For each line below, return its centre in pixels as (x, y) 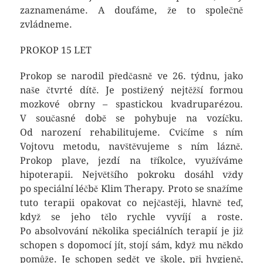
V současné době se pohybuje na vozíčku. (131, 118)
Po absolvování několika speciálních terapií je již (131, 231)
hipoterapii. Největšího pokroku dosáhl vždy (131, 175)
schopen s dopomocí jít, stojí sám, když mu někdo (131, 245)
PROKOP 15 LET (55, 50)
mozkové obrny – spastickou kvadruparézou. (131, 104)
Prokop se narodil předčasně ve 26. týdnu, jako (131, 76)
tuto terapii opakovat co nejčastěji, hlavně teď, (131, 203)
